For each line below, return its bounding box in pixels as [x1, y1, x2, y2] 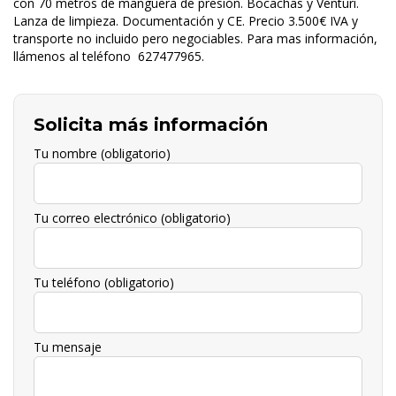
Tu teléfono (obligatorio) [34, 273, 174, 291]
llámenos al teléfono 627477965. [13, 47, 204, 65]
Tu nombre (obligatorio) [34, 144, 171, 162]
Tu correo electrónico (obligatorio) [34, 209, 231, 226]
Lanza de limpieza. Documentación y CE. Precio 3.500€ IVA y [13, 11, 358, 29]
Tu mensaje [34, 338, 102, 355]
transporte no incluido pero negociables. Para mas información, [13, 29, 377, 47]
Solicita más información [34, 113, 268, 135]
